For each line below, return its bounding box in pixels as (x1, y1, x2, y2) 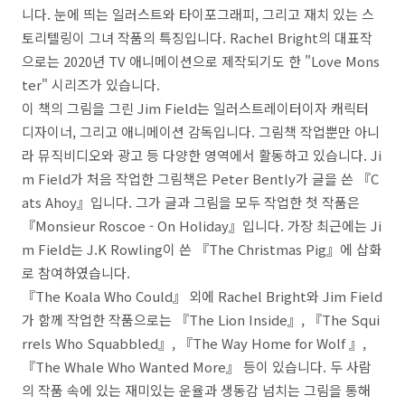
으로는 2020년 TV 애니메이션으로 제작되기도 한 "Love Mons (22, 52, 380, 71)
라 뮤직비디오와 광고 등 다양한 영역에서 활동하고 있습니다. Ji (22, 146, 381, 165)
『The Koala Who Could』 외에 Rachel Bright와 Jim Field (22, 287, 382, 306)
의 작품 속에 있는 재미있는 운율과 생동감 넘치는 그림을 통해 (22, 381, 371, 400)
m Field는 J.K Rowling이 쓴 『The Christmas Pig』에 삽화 (22, 240, 381, 259)
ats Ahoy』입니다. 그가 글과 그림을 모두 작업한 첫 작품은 (22, 193, 360, 212)
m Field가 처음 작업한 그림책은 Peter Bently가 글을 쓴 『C (22, 169, 379, 188)
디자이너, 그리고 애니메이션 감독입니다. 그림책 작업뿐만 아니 (22, 122, 380, 141)
